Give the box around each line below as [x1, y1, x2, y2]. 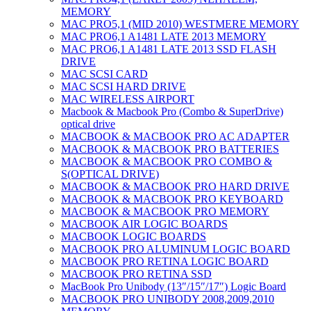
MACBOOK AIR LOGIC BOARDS [61, 218, 228, 230]
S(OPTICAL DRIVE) [61, 168, 159, 180]
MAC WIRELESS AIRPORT [61, 93, 194, 106]
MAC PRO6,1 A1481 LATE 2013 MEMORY [61, 31, 267, 43]
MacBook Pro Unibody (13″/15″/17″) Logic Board [61, 280, 286, 293]
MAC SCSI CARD [61, 68, 148, 81]
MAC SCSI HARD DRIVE [61, 81, 186, 93]
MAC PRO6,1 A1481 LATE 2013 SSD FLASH [61, 43, 276, 56]
